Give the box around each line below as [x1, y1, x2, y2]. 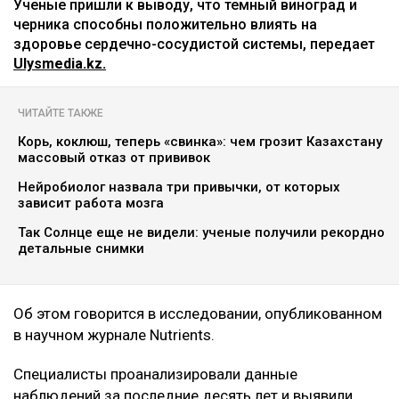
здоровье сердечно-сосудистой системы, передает [13, 35, 375, 53]
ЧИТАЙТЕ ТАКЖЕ [18, 106, 103, 119]
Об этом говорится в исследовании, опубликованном [13, 304, 382, 322]
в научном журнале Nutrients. [13, 325, 215, 344]
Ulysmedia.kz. [13, 54, 106, 72]
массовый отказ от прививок [18, 149, 210, 166]
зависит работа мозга [18, 194, 164, 211]
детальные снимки [18, 240, 144, 256]
